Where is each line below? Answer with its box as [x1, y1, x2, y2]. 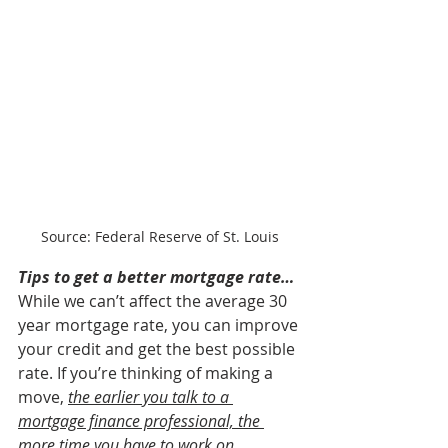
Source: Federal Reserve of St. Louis [41, 227, 279, 247]
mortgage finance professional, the [18, 410, 264, 433]
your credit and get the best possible [18, 338, 299, 361]
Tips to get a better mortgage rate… [18, 266, 294, 289]
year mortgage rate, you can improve [18, 314, 302, 337]
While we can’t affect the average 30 [18, 290, 291, 313]
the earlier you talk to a [68, 386, 233, 409]
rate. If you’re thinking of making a [18, 362, 277, 385]
